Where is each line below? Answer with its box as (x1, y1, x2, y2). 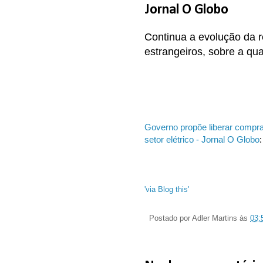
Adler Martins (192, 214, 237, 223)
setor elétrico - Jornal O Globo (144, 134, 259, 144)
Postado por (149, 214, 192, 223)
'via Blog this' (144, 184, 189, 194)
